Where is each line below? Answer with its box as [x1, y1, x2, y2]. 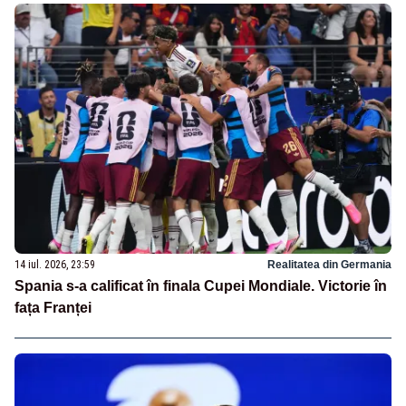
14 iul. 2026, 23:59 [14, 258, 95, 272]
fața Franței [14, 300, 92, 316]
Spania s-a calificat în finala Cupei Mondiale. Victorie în [14, 278, 387, 295]
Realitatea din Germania [267, 258, 391, 272]
